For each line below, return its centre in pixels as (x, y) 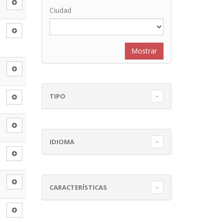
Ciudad (60, 10)
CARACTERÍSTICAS (78, 187)
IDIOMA (62, 141)
